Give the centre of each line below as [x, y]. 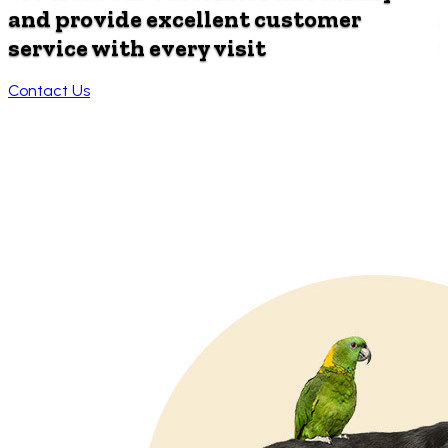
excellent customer [251, 18]
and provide [75, 18]
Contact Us [49, 91]
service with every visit [137, 47]
